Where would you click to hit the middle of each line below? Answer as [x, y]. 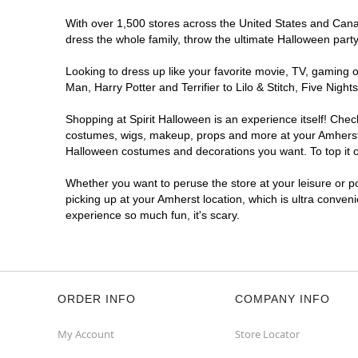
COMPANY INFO [282, 299]
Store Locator [267, 334]
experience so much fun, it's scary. [153, 215]
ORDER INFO [97, 299]
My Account [86, 334]
